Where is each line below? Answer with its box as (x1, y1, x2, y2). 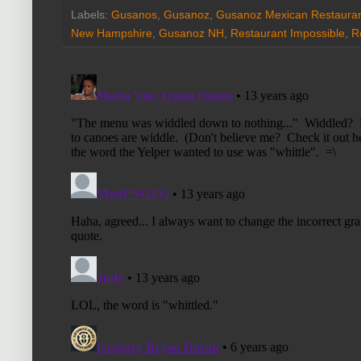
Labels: (71, 7, 111, 21)
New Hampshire (71, 26, 152, 39)
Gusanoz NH (159, 26, 224, 39)
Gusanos (111, 7, 157, 21)
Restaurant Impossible (230, 26, 345, 39)
